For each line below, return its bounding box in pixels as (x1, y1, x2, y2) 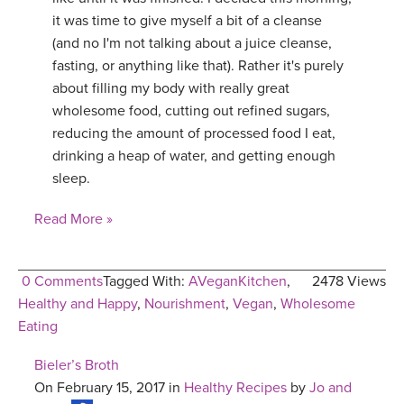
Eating (18, 317, 58, 335)
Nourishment (144, 294, 225, 313)
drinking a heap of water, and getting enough (52, 146, 335, 165)
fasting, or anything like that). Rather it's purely (52, 56, 344, 75)
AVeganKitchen (188, 271, 287, 290)
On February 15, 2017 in (34, 378, 184, 397)
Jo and (309, 378, 352, 397)
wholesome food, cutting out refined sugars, (52, 101, 330, 120)
